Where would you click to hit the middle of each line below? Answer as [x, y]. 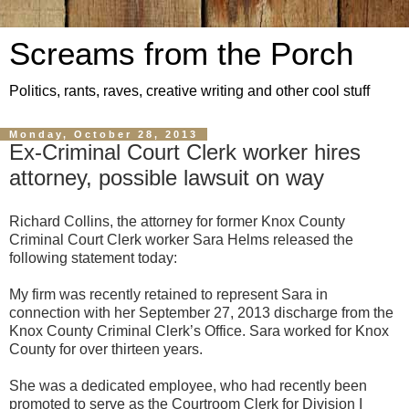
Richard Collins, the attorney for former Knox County [177, 221]
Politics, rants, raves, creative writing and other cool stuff [189, 91]
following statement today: [93, 257]
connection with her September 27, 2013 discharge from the [201, 312]
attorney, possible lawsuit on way [167, 178]
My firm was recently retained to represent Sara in [168, 294]
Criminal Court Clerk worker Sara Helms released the [181, 239]
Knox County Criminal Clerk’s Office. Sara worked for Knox [199, 330]
